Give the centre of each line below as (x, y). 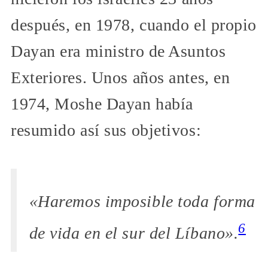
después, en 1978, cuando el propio (134, 25)
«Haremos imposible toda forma (142, 202)
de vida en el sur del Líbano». (134, 233)
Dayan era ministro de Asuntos (118, 51)
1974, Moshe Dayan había (102, 103)
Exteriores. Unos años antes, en (121, 77)
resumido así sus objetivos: (106, 130)
